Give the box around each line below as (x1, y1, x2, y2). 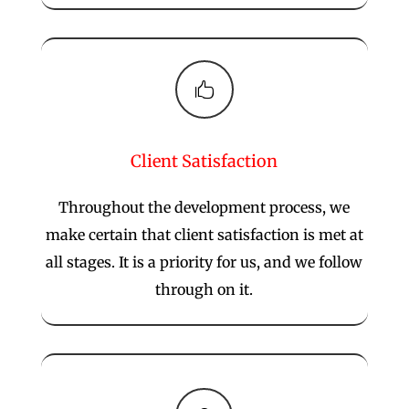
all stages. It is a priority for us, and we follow (46, 253, 363, 271)
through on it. (155, 280, 254, 299)
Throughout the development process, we (58, 198, 351, 216)
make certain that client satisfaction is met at (45, 225, 363, 244)
